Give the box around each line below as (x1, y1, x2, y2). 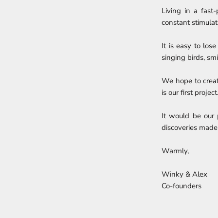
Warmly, (162, 146, 189, 156)
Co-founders (162, 181, 201, 191)
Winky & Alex (162, 169, 207, 179)
